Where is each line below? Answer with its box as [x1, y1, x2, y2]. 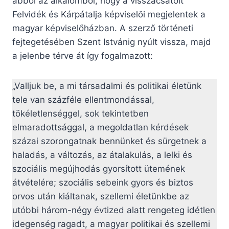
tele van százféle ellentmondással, [12, 95, 154, 105]
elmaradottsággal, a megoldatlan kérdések [12, 122, 189, 133]
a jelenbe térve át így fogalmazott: [12, 51, 153, 61]
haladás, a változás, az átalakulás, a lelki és [12, 150, 192, 161]
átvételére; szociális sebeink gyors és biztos [12, 177, 193, 188]
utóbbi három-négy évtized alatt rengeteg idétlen [12, 205, 215, 216]
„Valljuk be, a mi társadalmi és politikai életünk [12, 81, 201, 91]
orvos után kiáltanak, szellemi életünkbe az [12, 191, 189, 202]
